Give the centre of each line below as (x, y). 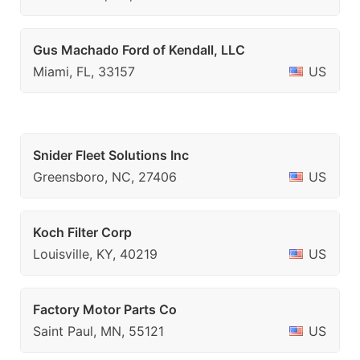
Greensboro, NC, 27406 (105, 177)
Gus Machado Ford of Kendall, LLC (139, 50)
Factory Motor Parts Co (105, 309)
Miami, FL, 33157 (84, 72)
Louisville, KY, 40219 (95, 254)
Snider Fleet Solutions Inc (111, 155)
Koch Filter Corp (82, 232)
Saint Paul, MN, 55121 (98, 331)
